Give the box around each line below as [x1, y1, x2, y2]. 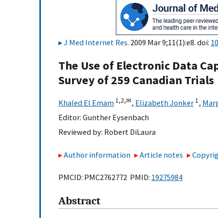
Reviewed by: [58, 127, 104, 137]
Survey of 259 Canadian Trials [58, 73, 214, 88]
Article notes [140, 149, 183, 160]
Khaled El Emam [58, 98, 114, 108]
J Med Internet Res [64, 37, 127, 47]
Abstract [58, 195, 100, 208]
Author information [64, 149, 130, 160]
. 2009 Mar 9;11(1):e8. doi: [127, 37, 211, 47]
